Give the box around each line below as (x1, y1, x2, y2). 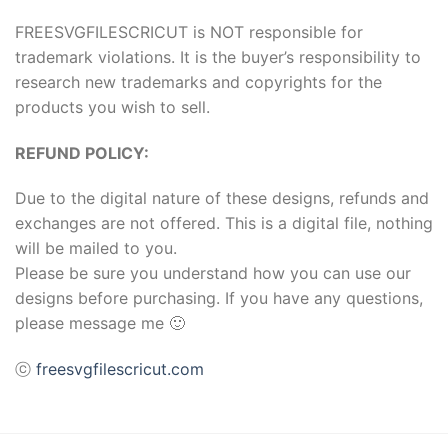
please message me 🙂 (15, 313, 185, 334)
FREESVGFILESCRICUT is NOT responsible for (15, 21, 363, 42)
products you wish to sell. (15, 96, 210, 117)
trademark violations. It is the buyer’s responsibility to (15, 46, 421, 67)
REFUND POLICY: (15, 142, 149, 163)
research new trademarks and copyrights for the (15, 71, 382, 92)
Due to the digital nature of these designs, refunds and (15, 188, 429, 209)
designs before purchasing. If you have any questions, (15, 288, 423, 309)
